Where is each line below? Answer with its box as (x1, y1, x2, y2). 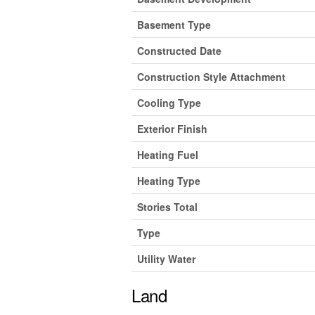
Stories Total (137, 199, 198, 214)
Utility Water (137, 251, 195, 266)
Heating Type (137, 173, 200, 188)
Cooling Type (137, 95, 201, 110)
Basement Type (137, 17, 211, 32)
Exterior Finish (137, 121, 207, 136)
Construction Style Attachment (137, 69, 285, 84)
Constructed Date (137, 43, 221, 58)
